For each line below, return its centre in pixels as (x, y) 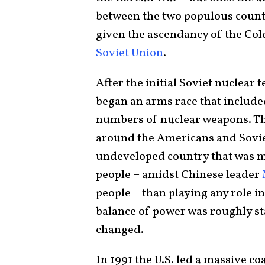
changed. (120, 230)
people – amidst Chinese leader (179, 175)
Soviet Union (130, 54)
